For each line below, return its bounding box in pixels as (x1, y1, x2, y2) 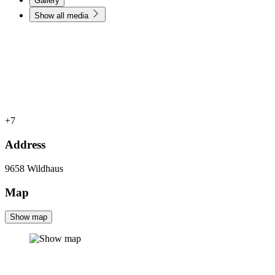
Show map (10, 212, 47, 222)
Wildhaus (27, 163, 63, 174)
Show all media (34, 11, 91, 21)
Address (5, 138, 45, 152)
